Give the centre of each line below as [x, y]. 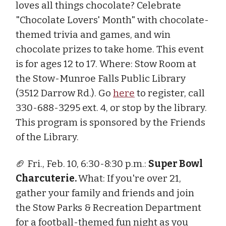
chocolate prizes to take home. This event [110, 49]
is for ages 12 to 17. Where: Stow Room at [106, 64]
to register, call [170, 93]
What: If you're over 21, [130, 178]
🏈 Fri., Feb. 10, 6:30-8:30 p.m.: [82, 163]
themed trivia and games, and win [93, 34]
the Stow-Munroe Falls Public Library [101, 78]
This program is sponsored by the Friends [110, 122]
